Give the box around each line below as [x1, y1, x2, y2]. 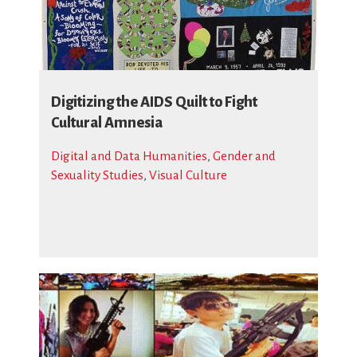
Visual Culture [149, 168, 227, 182]
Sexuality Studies [51, 168, 143, 182]
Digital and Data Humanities [51, 149, 207, 163]
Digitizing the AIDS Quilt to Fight [51, 94, 257, 110]
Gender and [213, 149, 276, 163]
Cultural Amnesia [51, 115, 163, 131]
